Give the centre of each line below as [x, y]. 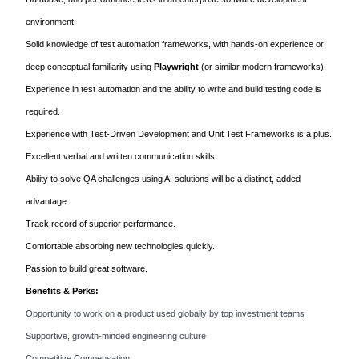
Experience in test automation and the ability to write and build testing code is [173, 89]
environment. [51, 22]
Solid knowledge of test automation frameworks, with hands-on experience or [175, 44]
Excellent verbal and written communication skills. [121, 156]
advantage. [48, 201]
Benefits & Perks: [62, 291]
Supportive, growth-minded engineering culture [116, 336]
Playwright [176, 67]
